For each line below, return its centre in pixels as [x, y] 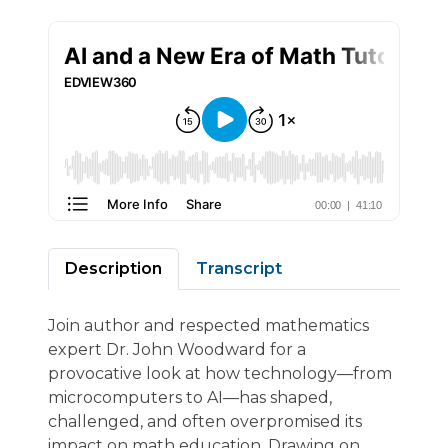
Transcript [239, 268]
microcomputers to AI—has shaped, [190, 397]
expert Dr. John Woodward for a [177, 349]
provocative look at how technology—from [220, 373]
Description [113, 268]
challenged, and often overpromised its [205, 421]
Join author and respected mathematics [208, 325]
